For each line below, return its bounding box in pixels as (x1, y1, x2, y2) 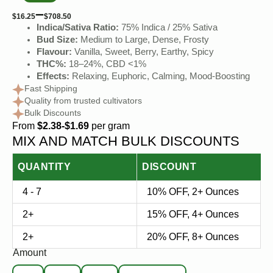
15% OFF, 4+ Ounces (147, 209, 239, 219)
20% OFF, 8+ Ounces (147, 232, 239, 242)
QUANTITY (18, 161, 71, 172)
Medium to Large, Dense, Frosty (78, 35, 209, 47)
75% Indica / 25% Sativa (119, 23, 218, 35)
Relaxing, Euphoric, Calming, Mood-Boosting (69, 71, 250, 83)
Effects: (37, 71, 69, 83)
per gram (89, 121, 130, 131)
